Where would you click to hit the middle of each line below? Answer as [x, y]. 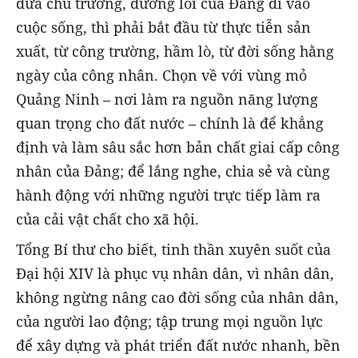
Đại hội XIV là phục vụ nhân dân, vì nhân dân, [175, 274]
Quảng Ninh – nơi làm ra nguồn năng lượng [167, 99]
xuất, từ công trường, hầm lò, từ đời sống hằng [175, 51]
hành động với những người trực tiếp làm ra [168, 195]
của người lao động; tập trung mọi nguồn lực [169, 322]
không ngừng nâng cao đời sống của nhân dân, [177, 298]
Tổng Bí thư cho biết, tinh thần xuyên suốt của [173, 250]
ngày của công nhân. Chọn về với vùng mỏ [161, 75]
